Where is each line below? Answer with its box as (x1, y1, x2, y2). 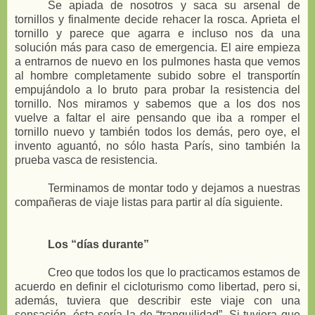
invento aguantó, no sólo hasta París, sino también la (15, 140, 300, 153)
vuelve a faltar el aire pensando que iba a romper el (15, 112, 300, 124)
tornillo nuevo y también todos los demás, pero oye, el (15, 126, 300, 139)
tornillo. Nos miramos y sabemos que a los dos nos (15, 98, 300, 110)
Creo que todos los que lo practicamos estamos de (48, 266, 300, 279)
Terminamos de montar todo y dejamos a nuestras (48, 182, 300, 195)
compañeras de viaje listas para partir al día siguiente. (15, 196, 283, 209)
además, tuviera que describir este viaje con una (15, 295, 300, 307)
